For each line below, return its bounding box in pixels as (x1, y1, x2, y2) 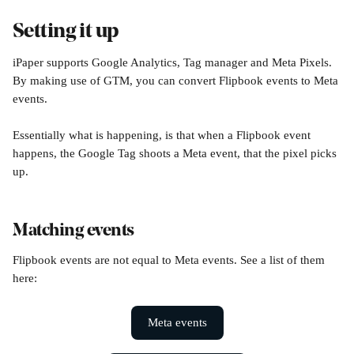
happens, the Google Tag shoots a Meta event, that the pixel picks (13, 147, 340, 160)
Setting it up (13, 21, 119, 43)
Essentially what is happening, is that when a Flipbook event (13, 129, 314, 141)
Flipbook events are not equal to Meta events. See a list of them (13, 254, 328, 266)
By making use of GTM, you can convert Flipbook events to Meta (13, 74, 341, 87)
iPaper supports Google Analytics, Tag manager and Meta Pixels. (13, 56, 335, 69)
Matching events (13, 222, 134, 240)
